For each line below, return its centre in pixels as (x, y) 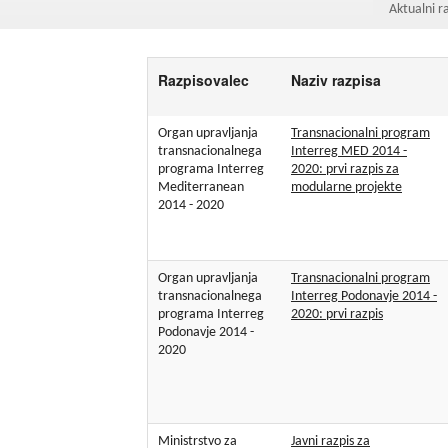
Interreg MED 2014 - (349, 152)
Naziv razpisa (336, 79)
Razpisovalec (204, 79)
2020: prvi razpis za (345, 170)
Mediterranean (201, 188)
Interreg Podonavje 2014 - (364, 297)
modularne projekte (346, 188)
